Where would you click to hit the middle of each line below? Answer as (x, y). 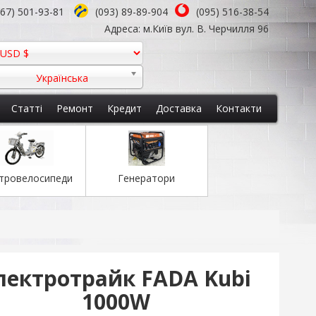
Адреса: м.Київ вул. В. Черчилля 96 (186, 29)
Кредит (124, 108)
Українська (62, 78)
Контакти (239, 108)
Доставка (179, 108)
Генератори (147, 178)
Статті (27, 108)
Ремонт (75, 108)
